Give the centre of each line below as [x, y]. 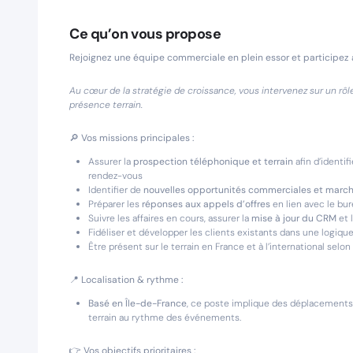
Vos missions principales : [137, 138]
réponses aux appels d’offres [206, 204]
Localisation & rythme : [132, 280]
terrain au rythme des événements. [165, 318]
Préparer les [115, 204]
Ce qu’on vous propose [145, 34]
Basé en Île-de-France [137, 303]
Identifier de [116, 190]
